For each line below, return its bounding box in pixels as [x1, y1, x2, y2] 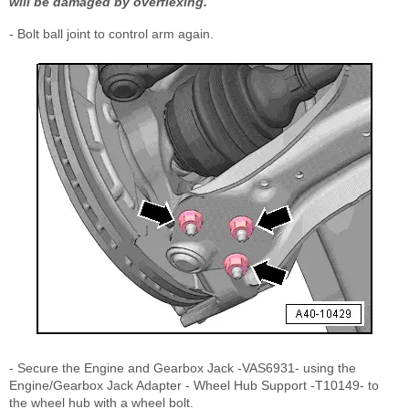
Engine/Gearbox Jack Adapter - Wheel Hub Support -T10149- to [9, 378, 379, 393]
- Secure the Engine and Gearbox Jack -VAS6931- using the [9, 361, 356, 376]
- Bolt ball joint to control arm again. [9, 26, 214, 42]
